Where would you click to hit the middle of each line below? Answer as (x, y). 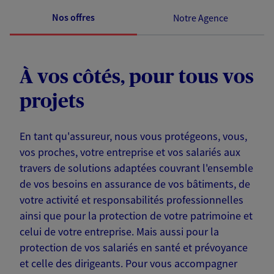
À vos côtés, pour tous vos (137, 77)
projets (52, 102)
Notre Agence (201, 17)
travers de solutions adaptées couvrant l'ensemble (136, 168)
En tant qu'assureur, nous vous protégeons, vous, (133, 136)
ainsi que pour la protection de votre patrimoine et (136, 216)
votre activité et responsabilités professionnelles (131, 200)
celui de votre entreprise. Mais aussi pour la (119, 232)
